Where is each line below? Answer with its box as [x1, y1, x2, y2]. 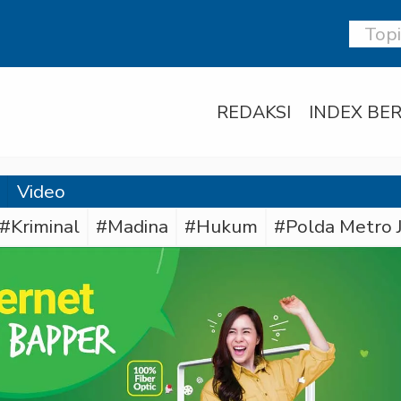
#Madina [96, 214, 168, 239]
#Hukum [184, 214, 258, 239]
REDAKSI [217, 100, 291, 124]
